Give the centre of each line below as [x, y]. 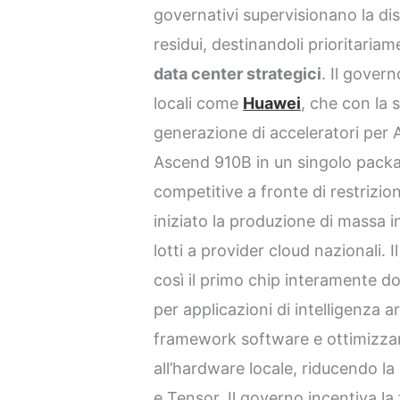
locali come [199, 103]
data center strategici [238, 73]
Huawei [272, 103]
